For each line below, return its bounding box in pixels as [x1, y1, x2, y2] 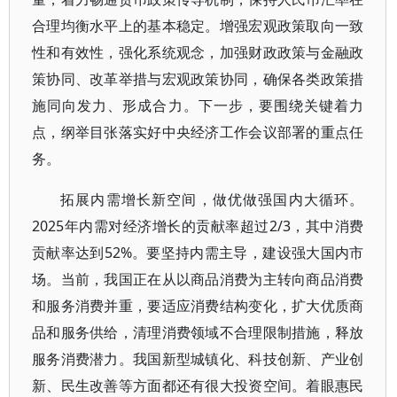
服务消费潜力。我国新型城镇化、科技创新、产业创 [32, 349, 364, 369]
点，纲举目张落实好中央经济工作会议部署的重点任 [32, 122, 364, 142]
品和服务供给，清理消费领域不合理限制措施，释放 [32, 323, 364, 342]
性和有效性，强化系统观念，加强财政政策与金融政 [32, 43, 364, 62]
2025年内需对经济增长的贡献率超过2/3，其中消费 [32, 216, 364, 236]
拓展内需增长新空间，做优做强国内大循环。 [60, 190, 364, 209]
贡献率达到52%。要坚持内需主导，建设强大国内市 [32, 243, 364, 262]
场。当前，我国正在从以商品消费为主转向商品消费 [32, 269, 364, 289]
